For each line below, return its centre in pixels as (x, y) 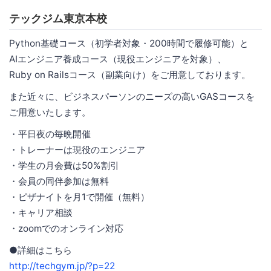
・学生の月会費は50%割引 (64, 165)
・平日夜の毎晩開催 (50, 134)
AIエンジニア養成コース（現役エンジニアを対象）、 (118, 59)
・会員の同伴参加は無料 (59, 181)
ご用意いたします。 (50, 112)
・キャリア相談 (41, 212)
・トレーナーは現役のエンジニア (77, 149)
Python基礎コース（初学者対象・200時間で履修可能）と (129, 43)
